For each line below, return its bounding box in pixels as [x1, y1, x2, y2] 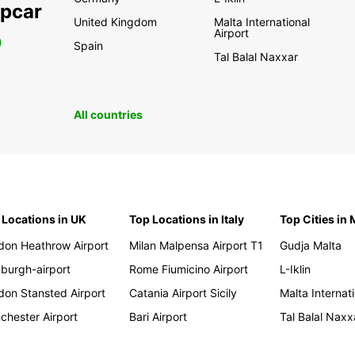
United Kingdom [73, 15, 157, 29]
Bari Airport [129, 310, 188, 324]
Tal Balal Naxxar [214, 50, 299, 64]
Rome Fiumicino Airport [129, 262, 249, 277]
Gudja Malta [280, 239, 342, 253]
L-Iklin [280, 262, 311, 277]
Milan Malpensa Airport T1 [129, 239, 264, 253]
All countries [73, 108, 143, 122]
